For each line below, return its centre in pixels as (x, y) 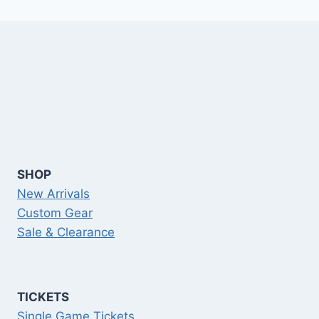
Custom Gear (55, 213)
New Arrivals (53, 194)
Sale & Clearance (66, 232)
